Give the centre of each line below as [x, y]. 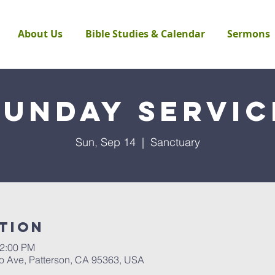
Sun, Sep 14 [105, 142]
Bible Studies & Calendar [145, 34]
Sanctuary [175, 142]
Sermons [249, 34]
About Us [40, 34]
